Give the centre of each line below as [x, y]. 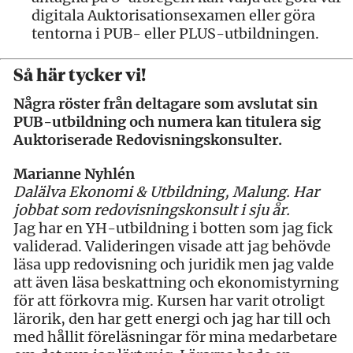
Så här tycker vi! [80, 76]
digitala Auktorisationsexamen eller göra [173, 15]
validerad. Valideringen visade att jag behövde [172, 246]
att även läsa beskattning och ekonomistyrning [176, 282]
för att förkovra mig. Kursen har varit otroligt [169, 300]
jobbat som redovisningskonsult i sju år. [152, 210]
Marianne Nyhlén [74, 173]
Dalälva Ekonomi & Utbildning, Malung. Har [166, 191]
